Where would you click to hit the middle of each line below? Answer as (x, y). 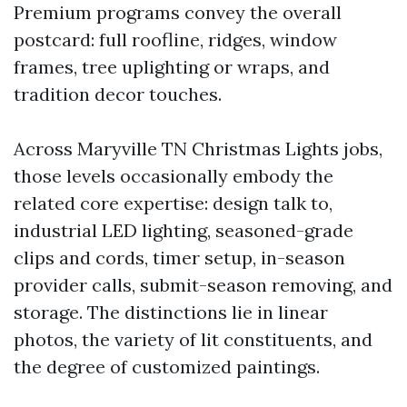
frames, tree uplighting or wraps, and (172, 67)
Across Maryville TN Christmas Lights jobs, (198, 149)
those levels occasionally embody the (174, 176)
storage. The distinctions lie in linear (171, 312)
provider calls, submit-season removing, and (203, 285)
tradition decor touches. (118, 94)
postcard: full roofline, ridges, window (175, 40)
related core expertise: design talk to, (173, 203)
